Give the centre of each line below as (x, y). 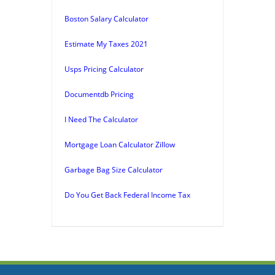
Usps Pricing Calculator (104, 69)
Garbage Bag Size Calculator (114, 169)
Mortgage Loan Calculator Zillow (120, 144)
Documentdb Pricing (99, 94)
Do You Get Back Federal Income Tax (127, 195)
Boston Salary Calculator (107, 18)
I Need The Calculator (101, 119)
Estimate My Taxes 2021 (106, 44)
